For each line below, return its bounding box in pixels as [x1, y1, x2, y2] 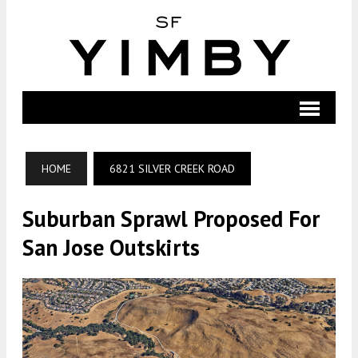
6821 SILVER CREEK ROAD [109, 161, 235, 176]
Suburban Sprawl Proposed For [22, 204, 320, 233]
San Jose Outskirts [22, 233, 200, 262]
